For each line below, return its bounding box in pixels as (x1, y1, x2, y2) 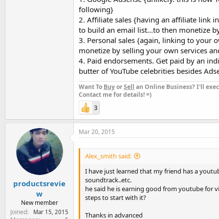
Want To (79, 82, 104, 91)
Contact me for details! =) (79, 90, 152, 99)
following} (79, 4, 113, 14)
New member (21, 198, 58, 207)
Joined (10, 208, 27, 216)
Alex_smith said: (85, 151, 131, 160)
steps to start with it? (85, 193, 146, 202)
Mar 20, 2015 (79, 127, 115, 136)
